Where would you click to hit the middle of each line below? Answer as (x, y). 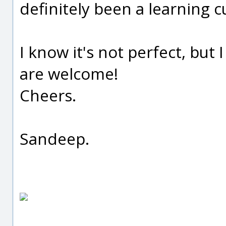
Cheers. (48, 95)
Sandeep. (54, 138)
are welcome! (69, 73)
